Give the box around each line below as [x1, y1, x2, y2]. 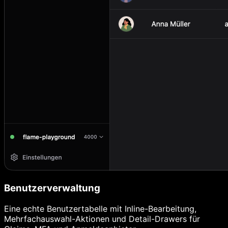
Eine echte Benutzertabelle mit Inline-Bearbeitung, [4, 203, 196, 214]
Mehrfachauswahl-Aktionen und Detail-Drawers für [4, 213, 200, 224]
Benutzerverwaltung [4, 182, 100, 194]
